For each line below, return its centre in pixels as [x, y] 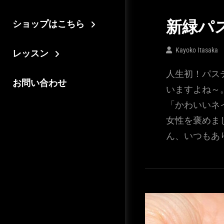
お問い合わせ [39, 82]
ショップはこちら [48, 23]
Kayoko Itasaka [197, 50]
